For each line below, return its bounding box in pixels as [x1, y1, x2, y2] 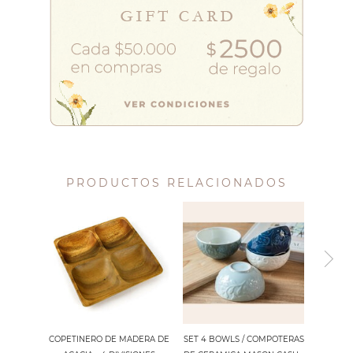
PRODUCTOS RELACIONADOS [65, 176, 288, 191]
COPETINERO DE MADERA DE [49, 333, 170, 344]
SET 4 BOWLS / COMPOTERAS [183, 333, 304, 344]
